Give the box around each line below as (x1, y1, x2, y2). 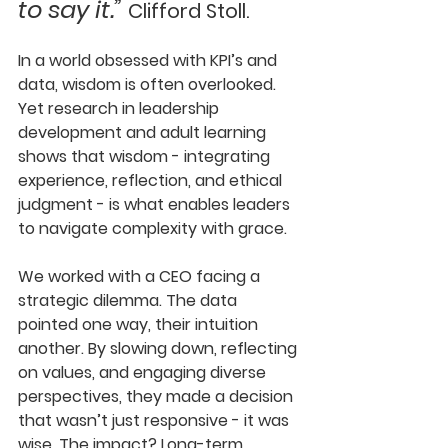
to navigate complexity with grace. (18, 217, 287, 240)
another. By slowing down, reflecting (18, 337, 301, 360)
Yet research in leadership (18, 97, 223, 120)
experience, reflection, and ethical (18, 169, 286, 192)
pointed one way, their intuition (18, 313, 262, 336)
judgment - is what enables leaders (18, 193, 294, 216)
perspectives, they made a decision (18, 385, 297, 408)
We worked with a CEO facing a (18, 265, 264, 288)
